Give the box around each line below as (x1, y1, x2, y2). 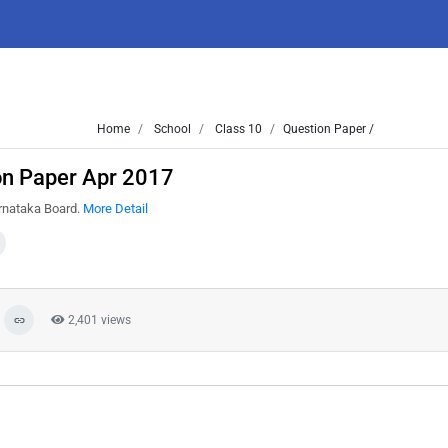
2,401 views (65, 313, 131, 327)
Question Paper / (283, 122, 374, 136)
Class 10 (212, 122, 262, 136)
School (151, 122, 191, 136)
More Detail (83, 201, 148, 216)
